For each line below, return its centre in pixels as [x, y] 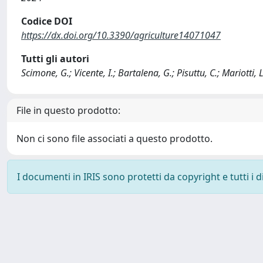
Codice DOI [47, 21]
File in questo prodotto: [68, 110]
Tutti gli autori [55, 59]
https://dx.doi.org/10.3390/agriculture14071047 [121, 35]
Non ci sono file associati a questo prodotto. [114, 139]
